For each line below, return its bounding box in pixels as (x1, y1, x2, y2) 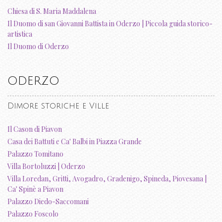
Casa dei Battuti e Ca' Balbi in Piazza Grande (7, 137, 142, 147)
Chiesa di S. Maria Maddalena (7, 6, 96, 16)
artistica (7, 29, 32, 39)
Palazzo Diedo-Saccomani (7, 197, 89, 207)
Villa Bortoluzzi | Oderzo (7, 162, 85, 171)
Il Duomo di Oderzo (7, 42, 69, 52)
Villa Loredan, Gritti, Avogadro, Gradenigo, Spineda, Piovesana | (7, 174, 207, 184)
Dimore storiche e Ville (7, 102, 109, 111)
